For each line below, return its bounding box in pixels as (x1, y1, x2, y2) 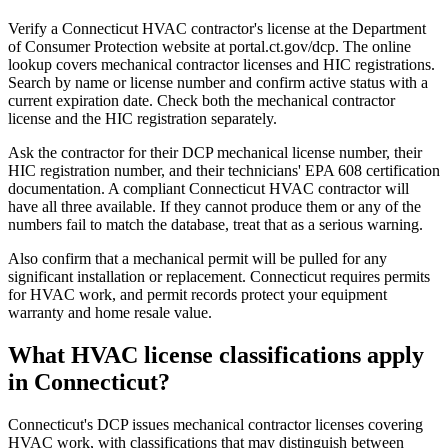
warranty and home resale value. (8, 304, 212, 322)
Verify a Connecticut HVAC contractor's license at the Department (8, 20, 426, 38)
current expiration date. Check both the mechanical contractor (8, 92, 395, 110)
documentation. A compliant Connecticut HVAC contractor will (8, 180, 409, 198)
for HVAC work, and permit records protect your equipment (8, 286, 387, 304)
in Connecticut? (8, 369, 170, 396)
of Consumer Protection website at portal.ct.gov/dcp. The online (8, 38, 411, 56)
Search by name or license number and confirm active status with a (8, 74, 428, 92)
